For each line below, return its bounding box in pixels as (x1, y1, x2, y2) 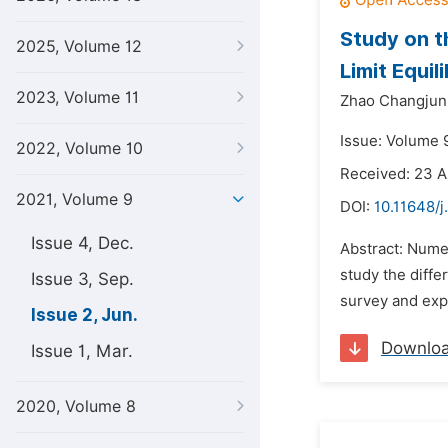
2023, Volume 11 (16, 88, 139, 107)
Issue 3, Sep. (31, 269, 134, 289)
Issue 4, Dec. (31, 233, 134, 253)
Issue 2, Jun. (31, 305, 138, 325)
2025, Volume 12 (16, 37, 142, 56)
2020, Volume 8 (16, 397, 136, 416)
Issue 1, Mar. (31, 341, 133, 361)
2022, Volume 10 (16, 139, 143, 158)
